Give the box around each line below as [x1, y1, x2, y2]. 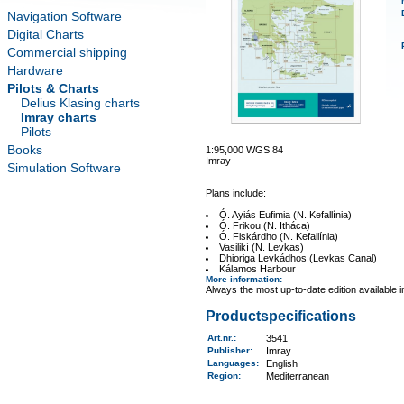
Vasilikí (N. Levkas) [219, 242, 305, 252]
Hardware [7, 63, 63, 78]
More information [205, 274, 280, 284]
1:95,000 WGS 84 [205, 144, 283, 155]
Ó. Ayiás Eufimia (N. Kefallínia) [219, 209, 353, 220]
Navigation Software [7, 9, 122, 23]
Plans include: [205, 188, 266, 198]
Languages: [207, 358, 264, 368]
